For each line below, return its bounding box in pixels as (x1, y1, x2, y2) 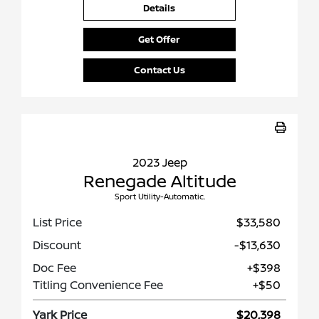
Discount (33, 237, 81, 253)
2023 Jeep (132, 155, 187, 171)
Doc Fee (33, 260, 76, 276)
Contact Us (133, 63, 185, 77)
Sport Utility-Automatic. (114, 191, 205, 202)
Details (143, 1, 176, 15)
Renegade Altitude (83, 169, 236, 193)
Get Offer (138, 33, 181, 46)
